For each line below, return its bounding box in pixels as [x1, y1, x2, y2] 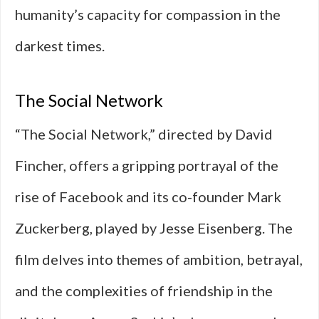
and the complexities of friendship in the [15, 282, 273, 299]
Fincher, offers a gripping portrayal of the [15, 157, 278, 174]
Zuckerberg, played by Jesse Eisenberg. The [15, 219, 293, 236]
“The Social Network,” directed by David [15, 125, 273, 142]
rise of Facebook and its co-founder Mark [15, 188, 281, 205]
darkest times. [15, 37, 105, 54]
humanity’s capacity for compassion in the [15, 6, 281, 23]
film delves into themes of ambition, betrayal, [15, 251, 303, 268]
